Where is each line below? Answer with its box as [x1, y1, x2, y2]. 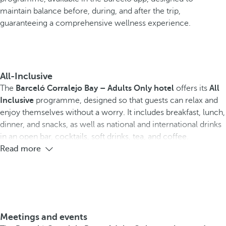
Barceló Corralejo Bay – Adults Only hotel [16, 84, 174, 93]
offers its [174, 84, 209, 93]
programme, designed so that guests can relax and [34, 96, 218, 105]
